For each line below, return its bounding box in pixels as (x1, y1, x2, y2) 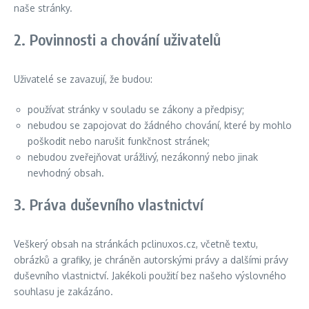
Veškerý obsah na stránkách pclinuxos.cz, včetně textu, (14, 238, 258, 250)
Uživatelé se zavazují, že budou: (14, 73, 152, 85)
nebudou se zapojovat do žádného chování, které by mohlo (28, 119, 292, 131)
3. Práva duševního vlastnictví (14, 195, 203, 214)
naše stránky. (14, 2, 72, 14)
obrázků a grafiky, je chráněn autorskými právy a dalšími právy (14, 254, 288, 266)
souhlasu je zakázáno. (14, 286, 113, 297)
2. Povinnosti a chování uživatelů (14, 30, 221, 49)
